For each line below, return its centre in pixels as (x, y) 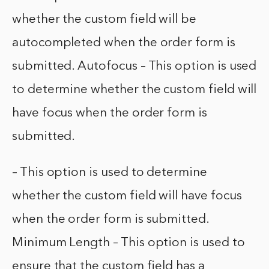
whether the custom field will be (104, 20)
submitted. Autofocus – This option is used (134, 67)
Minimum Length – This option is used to (128, 243)
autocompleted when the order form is (124, 43)
